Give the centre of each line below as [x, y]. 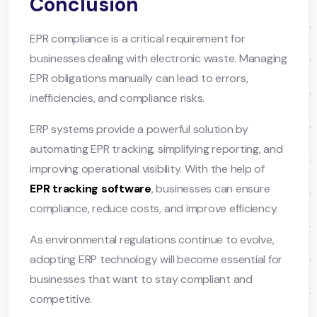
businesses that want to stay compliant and [141, 279]
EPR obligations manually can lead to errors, [139, 78]
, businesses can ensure [211, 188]
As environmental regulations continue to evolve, [152, 239]
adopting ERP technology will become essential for [156, 259]
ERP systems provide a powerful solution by [139, 129]
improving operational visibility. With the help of [147, 168]
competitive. [61, 299]
